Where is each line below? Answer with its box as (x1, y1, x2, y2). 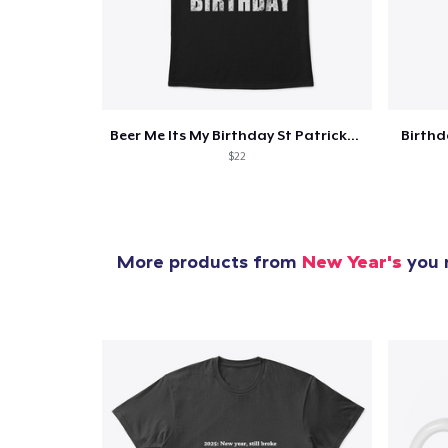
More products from (117, 250, 302, 274)
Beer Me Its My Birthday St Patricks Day (347, 127, 359, 144)
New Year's (302, 250, 402, 274)
